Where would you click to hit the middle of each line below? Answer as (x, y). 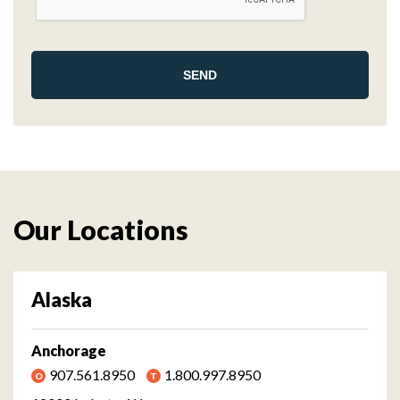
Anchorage (69, 350)
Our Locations (101, 229)
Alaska (62, 299)
